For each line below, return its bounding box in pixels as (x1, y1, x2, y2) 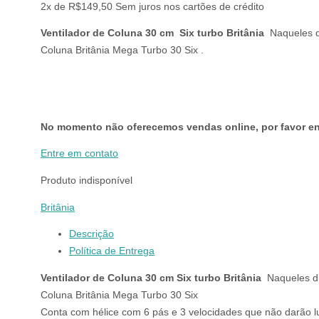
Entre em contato (41, 148, 118, 159)
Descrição (69, 229, 114, 240)
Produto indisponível (41, 174, 132, 186)
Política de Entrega (69, 246, 155, 257)
